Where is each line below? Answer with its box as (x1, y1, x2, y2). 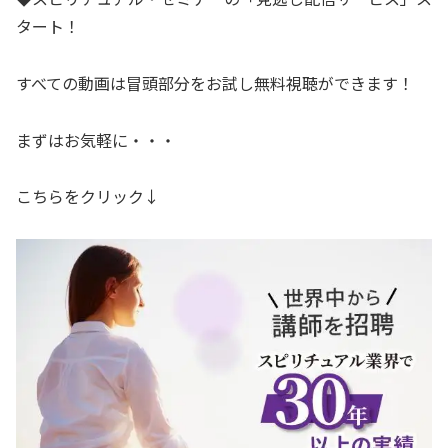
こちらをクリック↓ (16, 184, 160, 209)
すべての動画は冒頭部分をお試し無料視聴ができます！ (16, 70, 414, 95)
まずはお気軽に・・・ (16, 127, 176, 152)
